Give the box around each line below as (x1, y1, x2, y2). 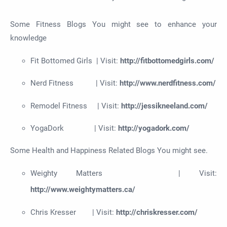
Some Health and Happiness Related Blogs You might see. (10, 146, 208, 156)
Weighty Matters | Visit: (30, 169, 217, 178)
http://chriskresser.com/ (116, 207, 198, 217)
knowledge (10, 33, 47, 43)
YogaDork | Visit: (30, 124, 118, 133)
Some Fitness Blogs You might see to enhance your (10, 19, 217, 29)
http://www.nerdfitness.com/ (120, 79, 216, 88)
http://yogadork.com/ (118, 124, 190, 133)
